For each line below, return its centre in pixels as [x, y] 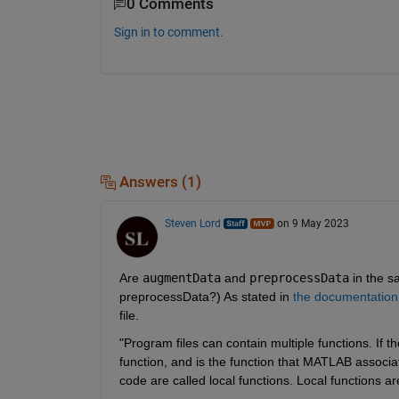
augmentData [181, 277]
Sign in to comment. [168, 32]
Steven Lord [192, 223]
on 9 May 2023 [313, 223]
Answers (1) [158, 182]
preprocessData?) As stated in [206, 296]
